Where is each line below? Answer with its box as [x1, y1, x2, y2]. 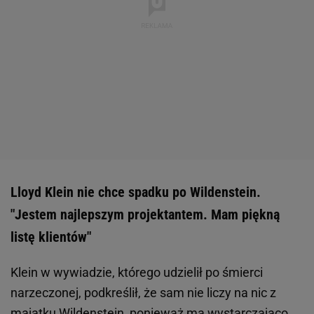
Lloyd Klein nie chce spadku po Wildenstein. [11, 184, 261, 201]
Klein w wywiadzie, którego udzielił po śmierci [11, 265, 263, 280]
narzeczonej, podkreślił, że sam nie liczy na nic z [11, 285, 276, 301]
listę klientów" [11, 228, 91, 246]
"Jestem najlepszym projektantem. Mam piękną [11, 206, 280, 224]
